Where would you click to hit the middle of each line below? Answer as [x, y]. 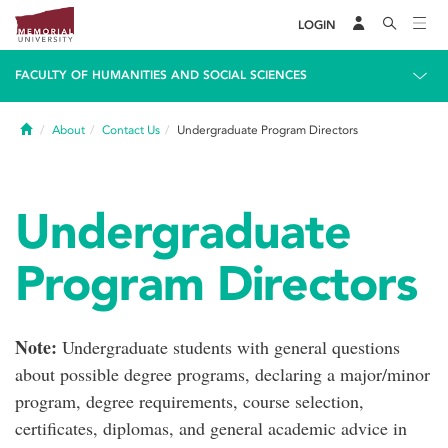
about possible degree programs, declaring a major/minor [222, 374]
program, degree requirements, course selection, [189, 401]
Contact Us [131, 130]
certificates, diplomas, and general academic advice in [211, 428]
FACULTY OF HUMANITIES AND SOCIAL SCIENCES [161, 75]
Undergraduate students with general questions [228, 347]
